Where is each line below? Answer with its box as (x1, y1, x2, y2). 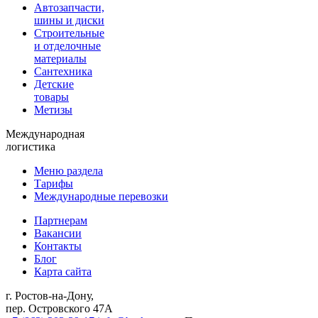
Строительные (34, 27, 104, 40)
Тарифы (34, 177, 73, 190)
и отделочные (34, 40, 101, 53)
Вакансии (34, 227, 82, 240)
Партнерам (34, 214, 87, 227)
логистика (6, 141, 55, 153)
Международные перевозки (34, 190, 168, 203)
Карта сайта (34, 265, 92, 278)
